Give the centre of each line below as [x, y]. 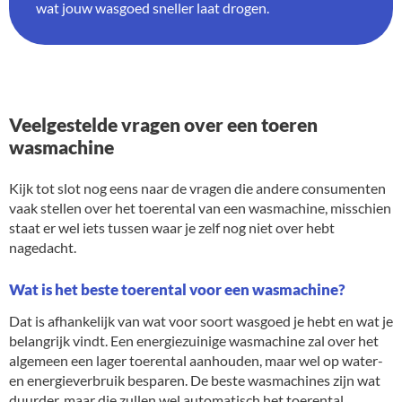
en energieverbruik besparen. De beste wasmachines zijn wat [195, 380]
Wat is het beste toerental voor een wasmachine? [177, 289]
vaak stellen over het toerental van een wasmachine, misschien [200, 207]
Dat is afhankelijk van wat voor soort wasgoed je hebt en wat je [201, 320]
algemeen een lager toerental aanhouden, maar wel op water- [196, 360]
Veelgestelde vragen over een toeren [163, 124]
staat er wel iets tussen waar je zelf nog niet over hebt [172, 227]
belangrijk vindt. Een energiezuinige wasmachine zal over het [194, 340]
